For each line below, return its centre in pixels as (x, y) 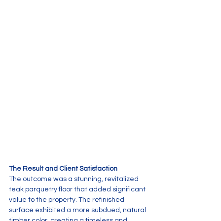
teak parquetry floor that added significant (78, 190)
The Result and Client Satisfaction (63, 169)
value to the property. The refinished (67, 200)
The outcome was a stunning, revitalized (74, 179)
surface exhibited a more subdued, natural (78, 210)
